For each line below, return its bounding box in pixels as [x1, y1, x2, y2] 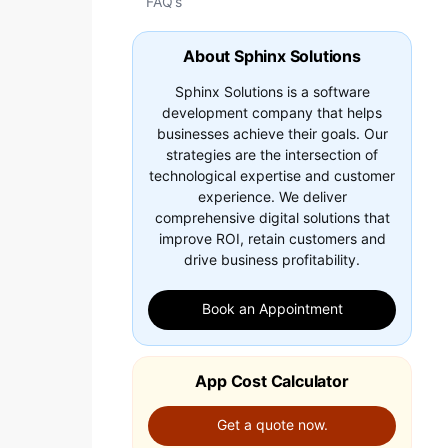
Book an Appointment [201, 300, 343, 317]
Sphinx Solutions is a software [174, 83, 370, 100]
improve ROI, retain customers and [158, 230, 386, 247]
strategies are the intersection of [166, 146, 378, 163]
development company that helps [162, 104, 382, 121]
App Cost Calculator [195, 371, 349, 391]
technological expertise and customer [149, 167, 395, 184]
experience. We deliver [197, 188, 347, 205]
